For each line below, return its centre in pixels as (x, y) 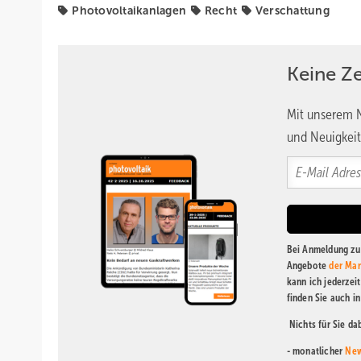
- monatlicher (316, 351)
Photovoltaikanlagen (129, 10)
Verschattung (292, 10)
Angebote (308, 266)
